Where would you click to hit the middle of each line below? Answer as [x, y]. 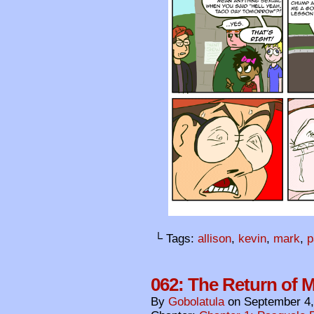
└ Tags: [176, 239]
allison [214, 239]
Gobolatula [196, 302]
